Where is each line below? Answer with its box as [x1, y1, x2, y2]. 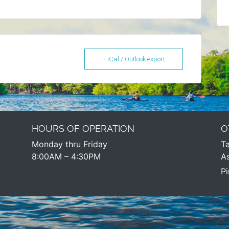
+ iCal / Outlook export [102, 55, 165, 63]
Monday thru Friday [32, 139, 107, 149]
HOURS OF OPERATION [32, 123, 134, 134]
